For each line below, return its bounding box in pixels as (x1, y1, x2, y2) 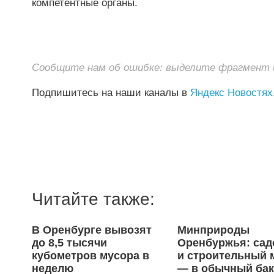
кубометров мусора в (32, 249, 149, 262)
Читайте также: (32, 189, 155, 209)
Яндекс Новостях (190, 86, 273, 98)
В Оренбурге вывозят (32, 223, 152, 236)
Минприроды (177, 223, 250, 236)
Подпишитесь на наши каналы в (32, 86, 190, 98)
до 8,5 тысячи (32, 236, 107, 249)
